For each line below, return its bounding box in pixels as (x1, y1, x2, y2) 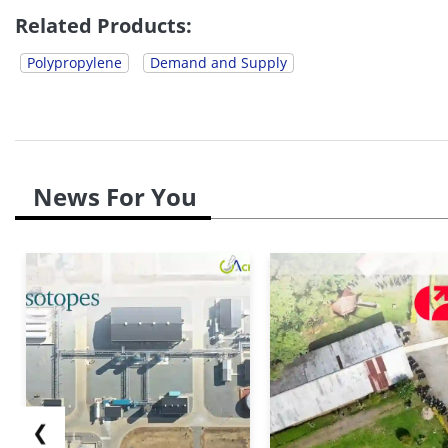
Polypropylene (27, 52, 122, 72)
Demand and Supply (150, 52, 287, 72)
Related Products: (15, 11, 192, 39)
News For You (33, 179, 197, 213)
